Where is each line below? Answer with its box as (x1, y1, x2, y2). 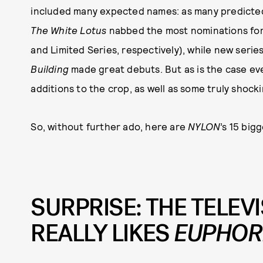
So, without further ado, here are (31, 120, 188, 132)
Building (31, 63, 69, 75)
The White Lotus (31, 24, 107, 36)
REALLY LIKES (31, 218, 174, 249)
